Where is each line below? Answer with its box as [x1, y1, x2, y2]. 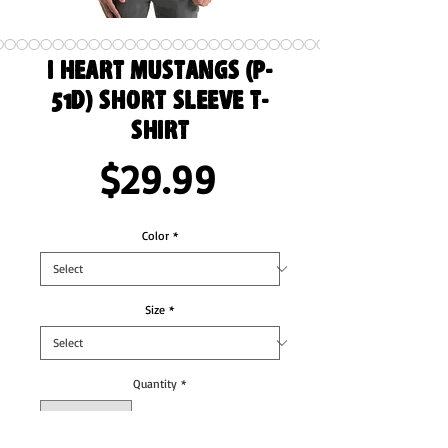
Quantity [133, 376, 177, 392]
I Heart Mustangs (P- [47, 57, 273, 86]
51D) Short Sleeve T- [51, 87, 269, 116]
